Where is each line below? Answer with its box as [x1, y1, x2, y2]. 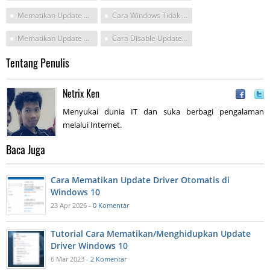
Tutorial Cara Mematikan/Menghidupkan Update [51, 227, 251, 239]
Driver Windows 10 [51, 239, 128, 251]
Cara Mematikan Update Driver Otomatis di [51, 174, 230, 186]
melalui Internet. [63, 119, 122, 130]
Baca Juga [6, 141, 45, 157]
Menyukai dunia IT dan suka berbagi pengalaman [63, 105, 264, 117]
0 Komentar [93, 200, 129, 210]
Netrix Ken [63, 86, 99, 101]
